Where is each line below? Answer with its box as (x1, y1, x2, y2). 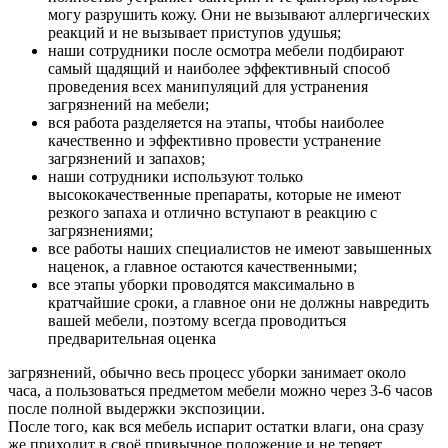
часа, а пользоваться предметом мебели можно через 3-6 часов (8, 382, 433, 400)
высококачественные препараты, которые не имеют (48, 186, 401, 204)
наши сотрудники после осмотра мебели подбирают (48, 42, 404, 60)
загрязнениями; (48, 222, 153, 240)
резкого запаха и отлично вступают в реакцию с (48, 204, 377, 222)
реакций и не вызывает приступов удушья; (48, 24, 341, 42)
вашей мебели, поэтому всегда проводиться (48, 312, 346, 330)
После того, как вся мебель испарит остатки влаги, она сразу (8, 418, 424, 436)
